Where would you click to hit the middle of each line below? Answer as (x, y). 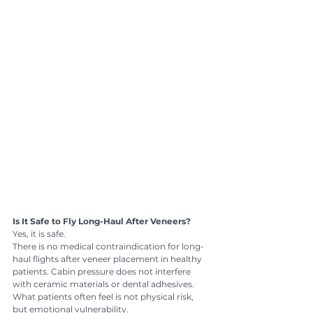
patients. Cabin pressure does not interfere (103, 271)
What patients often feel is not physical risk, (104, 296)
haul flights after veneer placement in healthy (108, 259)
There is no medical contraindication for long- (108, 246)
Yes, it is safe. (39, 233)
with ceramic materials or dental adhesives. (103, 284)
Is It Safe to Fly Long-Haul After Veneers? (102, 221)
